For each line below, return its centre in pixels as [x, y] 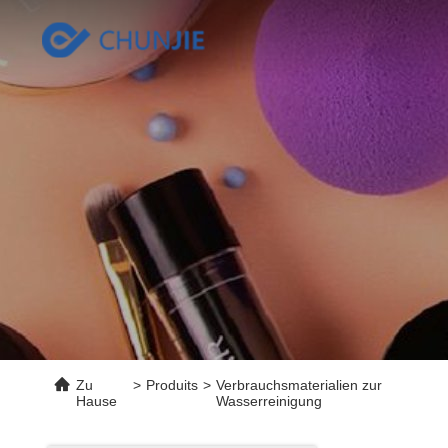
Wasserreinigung [269, 401]
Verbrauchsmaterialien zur [299, 385]
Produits [172, 385]
